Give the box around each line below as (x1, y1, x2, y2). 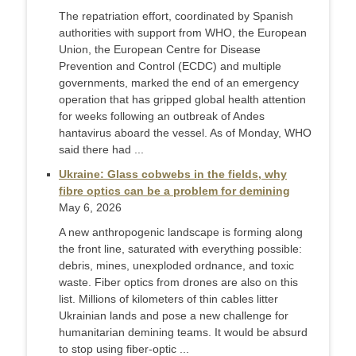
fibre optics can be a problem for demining (59, 184, 290, 198)
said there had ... (59, 143, 144, 157)
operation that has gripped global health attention (59, 93, 306, 106)
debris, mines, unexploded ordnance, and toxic (59, 259, 294, 273)
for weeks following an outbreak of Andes (59, 110, 265, 123)
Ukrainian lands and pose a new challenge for (59, 309, 288, 323)
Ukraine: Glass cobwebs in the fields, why (59, 168, 287, 181)
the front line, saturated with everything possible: (59, 242, 302, 256)
